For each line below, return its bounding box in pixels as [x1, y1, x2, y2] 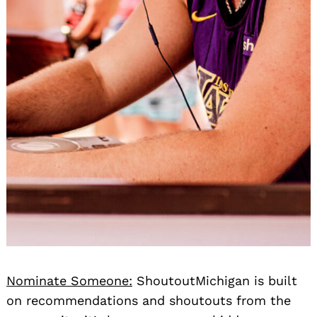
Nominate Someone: [6, 272, 132, 288]
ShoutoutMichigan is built [132, 272, 297, 288]
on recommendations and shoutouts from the [6, 292, 291, 308]
